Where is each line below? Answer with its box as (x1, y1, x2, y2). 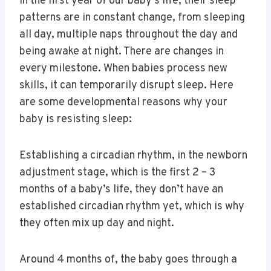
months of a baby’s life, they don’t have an (19, 183, 223, 197)
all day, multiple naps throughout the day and (19, 28, 238, 42)
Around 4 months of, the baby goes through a (19, 253, 237, 267)
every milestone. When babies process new (19, 62, 227, 76)
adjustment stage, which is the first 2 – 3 (19, 166, 215, 180)
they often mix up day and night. (19, 217, 179, 231)
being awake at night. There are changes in (19, 45, 224, 59)
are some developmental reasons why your (19, 96, 227, 110)
